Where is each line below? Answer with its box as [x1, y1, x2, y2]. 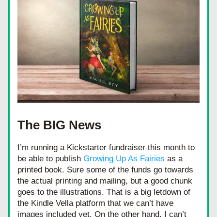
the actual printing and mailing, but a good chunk [17, 176, 192, 186]
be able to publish [17, 154, 83, 163]
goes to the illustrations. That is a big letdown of [17, 187, 190, 197]
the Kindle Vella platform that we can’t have [17, 199, 173, 208]
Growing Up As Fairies [83, 154, 165, 163]
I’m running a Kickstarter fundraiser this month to [17, 143, 195, 152]
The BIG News [17, 118, 101, 132]
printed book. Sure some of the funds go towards [17, 165, 193, 174]
